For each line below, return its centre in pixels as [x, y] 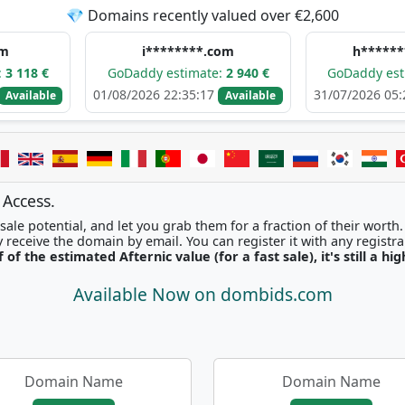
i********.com [126, 51]
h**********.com [346, 51]
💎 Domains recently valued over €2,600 [202, 15]
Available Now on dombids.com [202, 295]
